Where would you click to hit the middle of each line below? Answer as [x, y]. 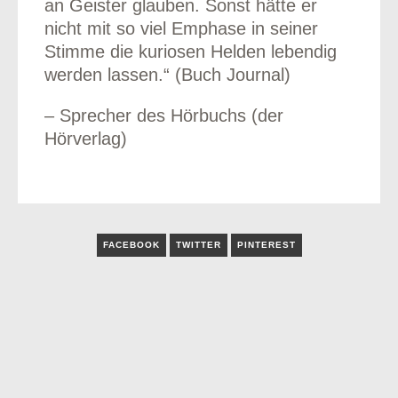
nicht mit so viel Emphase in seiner [181, 28]
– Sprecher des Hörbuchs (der [163, 115]
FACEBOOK [131, 244]
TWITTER [198, 244]
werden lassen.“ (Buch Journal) [167, 74]
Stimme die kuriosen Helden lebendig [190, 51]
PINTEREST [266, 244]
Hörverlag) [85, 138]
